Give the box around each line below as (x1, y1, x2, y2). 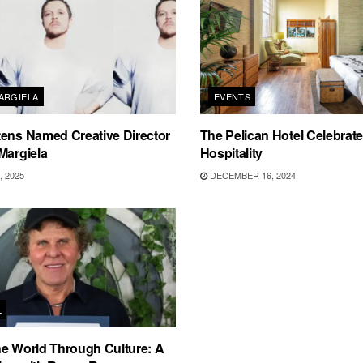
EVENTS (213, 89, 251, 103)
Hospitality (199, 143, 263, 162)
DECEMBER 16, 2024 (207, 168, 296, 181)
